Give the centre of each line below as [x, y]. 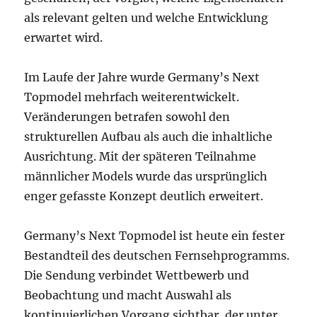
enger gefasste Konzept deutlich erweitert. [144, 196]
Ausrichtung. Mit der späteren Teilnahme [140, 156]
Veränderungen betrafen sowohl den [127, 117]
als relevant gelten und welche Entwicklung [146, 18]
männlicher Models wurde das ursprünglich [146, 176]
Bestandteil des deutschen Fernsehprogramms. [157, 255]
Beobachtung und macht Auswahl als [128, 295]
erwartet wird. [64, 38]
